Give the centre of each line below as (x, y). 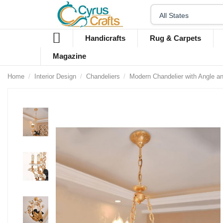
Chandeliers (103, 76)
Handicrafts (105, 38)
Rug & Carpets (175, 38)
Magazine (69, 56)
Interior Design (55, 76)
